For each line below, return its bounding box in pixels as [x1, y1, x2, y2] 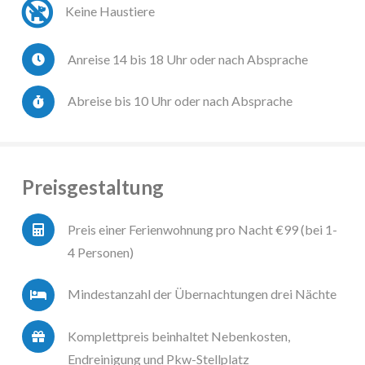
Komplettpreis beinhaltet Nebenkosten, [68, 328, 290, 344]
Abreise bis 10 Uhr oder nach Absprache [68, 93, 292, 109]
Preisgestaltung [22, 175, 164, 200]
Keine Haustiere [64, 2, 155, 19]
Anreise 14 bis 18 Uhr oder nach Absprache [68, 51, 308, 67]
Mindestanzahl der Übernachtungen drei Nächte [68, 286, 336, 302]
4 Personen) [68, 244, 134, 260]
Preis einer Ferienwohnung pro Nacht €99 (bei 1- [68, 221, 337, 237]
